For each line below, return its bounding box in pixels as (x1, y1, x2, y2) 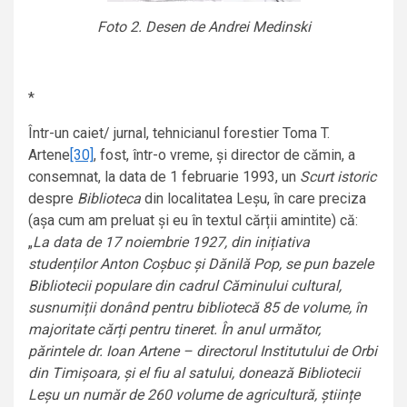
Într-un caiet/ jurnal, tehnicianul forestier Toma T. (28, 124, 330, 143)
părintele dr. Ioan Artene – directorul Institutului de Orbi (28, 342, 377, 361)
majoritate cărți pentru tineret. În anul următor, (28, 321, 321, 339)
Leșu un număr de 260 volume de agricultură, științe (28, 386, 360, 404)
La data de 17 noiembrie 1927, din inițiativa (33, 233, 310, 252)
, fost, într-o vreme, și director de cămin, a (94, 146, 355, 164)
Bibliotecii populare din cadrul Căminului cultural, (28, 277, 342, 295)
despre (28, 190, 77, 208)
